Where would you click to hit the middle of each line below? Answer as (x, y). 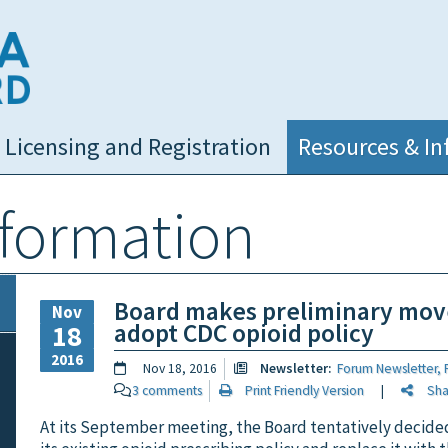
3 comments (166, 391)
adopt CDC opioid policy (244, 332)
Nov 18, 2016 (179, 369)
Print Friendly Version (298, 391)
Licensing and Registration (137, 146)
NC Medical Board (94, 43)
